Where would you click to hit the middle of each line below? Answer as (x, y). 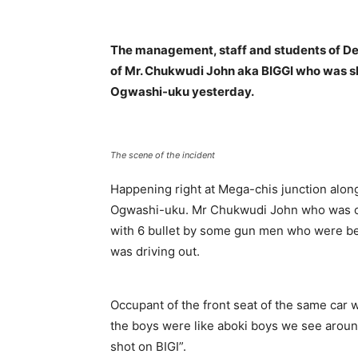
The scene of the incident (163, 155)
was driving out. (155, 252)
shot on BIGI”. (148, 347)
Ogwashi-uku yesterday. (182, 92)
